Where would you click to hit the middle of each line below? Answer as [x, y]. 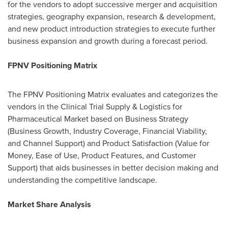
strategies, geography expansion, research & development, [112, 16]
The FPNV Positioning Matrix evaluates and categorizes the [113, 94]
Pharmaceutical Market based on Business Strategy [98, 119]
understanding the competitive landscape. [82, 180]
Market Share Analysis [49, 204]
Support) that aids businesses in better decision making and [113, 167]
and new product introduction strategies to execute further [111, 28]
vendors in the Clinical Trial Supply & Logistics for [95, 106]
